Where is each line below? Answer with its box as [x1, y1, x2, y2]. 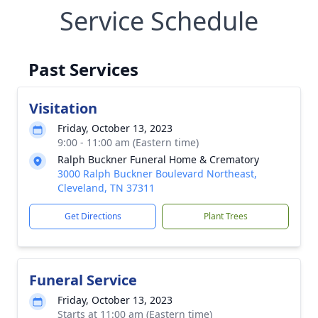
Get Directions [64, 210, 121, 222]
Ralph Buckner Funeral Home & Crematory [57, 153, 259, 166]
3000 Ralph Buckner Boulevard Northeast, [57, 167, 257, 180]
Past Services [28, 57, 138, 81]
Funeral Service [29, 270, 137, 290]
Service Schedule [60, 4, 258, 38]
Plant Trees [203, 210, 248, 222]
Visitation [29, 99, 97, 118]
